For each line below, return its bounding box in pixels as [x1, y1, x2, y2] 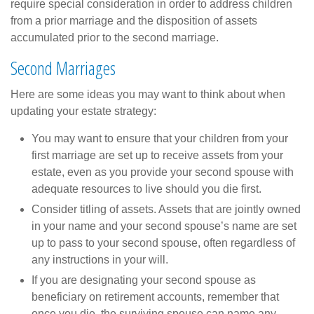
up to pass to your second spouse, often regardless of [32, 236, 295, 249]
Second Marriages [11, 55, 116, 81]
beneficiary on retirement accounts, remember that [32, 290, 279, 303]
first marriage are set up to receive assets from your [32, 149, 283, 161]
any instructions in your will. [32, 253, 168, 266]
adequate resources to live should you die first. [32, 182, 261, 195]
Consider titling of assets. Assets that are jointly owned [32, 203, 301, 215]
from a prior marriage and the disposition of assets [11, 14, 257, 27]
